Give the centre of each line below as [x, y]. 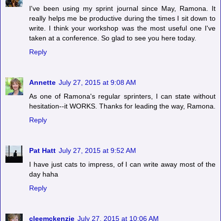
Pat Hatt [42, 150]
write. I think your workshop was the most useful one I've [122, 28]
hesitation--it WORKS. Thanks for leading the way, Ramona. [122, 106]
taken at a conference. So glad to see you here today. [113, 38]
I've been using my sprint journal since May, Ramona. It [122, 8]
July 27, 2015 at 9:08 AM [97, 82]
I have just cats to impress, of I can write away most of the [122, 164]
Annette [42, 82]
